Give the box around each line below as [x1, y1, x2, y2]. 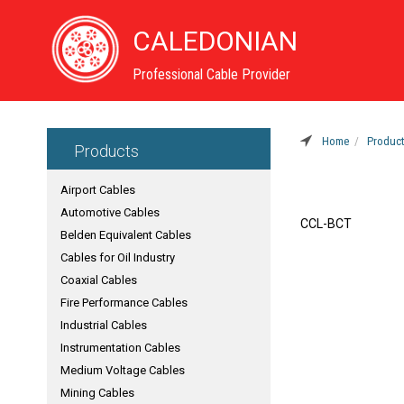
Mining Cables [60, 386, 134, 399]
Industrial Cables [60, 318, 147, 332]
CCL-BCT [300, 216, 352, 231]
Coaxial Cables [60, 273, 137, 287]
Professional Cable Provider [133, 66, 290, 83]
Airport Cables [60, 183, 135, 197]
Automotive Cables [60, 206, 160, 219]
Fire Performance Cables [60, 296, 188, 309]
